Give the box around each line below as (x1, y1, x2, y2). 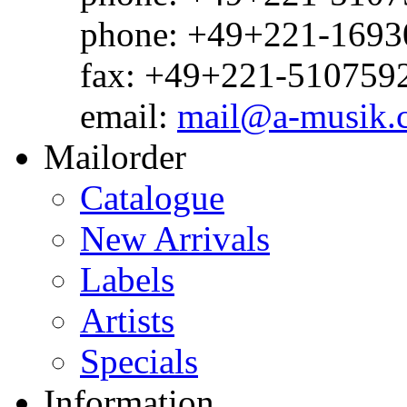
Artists (80, 301, 174, 341)
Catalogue (80, 178, 224, 218)
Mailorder (44, 137, 186, 177)
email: (80, 96, 177, 136)
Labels (80, 260, 174, 300)
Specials (80, 342, 198, 382)
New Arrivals (80, 219, 270, 259)
